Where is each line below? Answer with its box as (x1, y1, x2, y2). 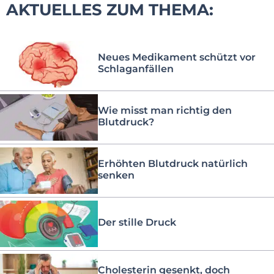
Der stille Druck (98, 217, 176, 229)
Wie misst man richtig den (98, 104, 232, 116)
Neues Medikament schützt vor (98, 51, 256, 63)
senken (98, 169, 135, 181)
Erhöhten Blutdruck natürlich (98, 157, 248, 169)
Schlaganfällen (98, 62, 174, 75)
